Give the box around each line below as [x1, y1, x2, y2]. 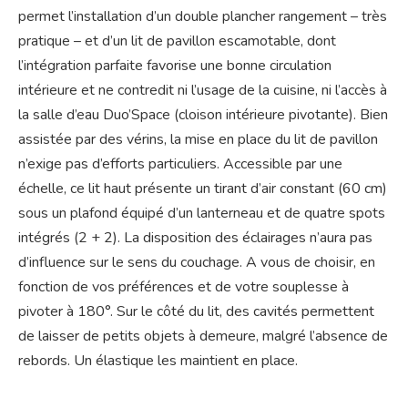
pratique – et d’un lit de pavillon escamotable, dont [18, 30, 336, 51]
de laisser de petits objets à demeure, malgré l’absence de [18, 325, 388, 346]
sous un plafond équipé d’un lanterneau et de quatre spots [18, 202, 385, 223]
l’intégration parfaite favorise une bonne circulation [18, 55, 331, 76]
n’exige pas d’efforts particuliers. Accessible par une [18, 153, 342, 174]
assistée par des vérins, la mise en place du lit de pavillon [18, 128, 378, 149]
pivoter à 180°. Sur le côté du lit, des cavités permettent [18, 301, 374, 321]
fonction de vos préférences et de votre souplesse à [18, 276, 349, 297]
